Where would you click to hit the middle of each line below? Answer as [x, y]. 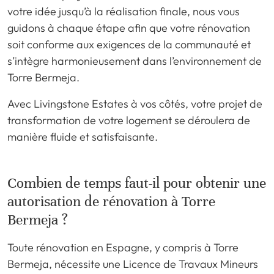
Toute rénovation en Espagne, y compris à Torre [123, 247]
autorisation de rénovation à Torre [111, 201]
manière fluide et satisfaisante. [83, 136]
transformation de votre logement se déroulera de [129, 120]
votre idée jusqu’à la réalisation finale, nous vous [124, 11]
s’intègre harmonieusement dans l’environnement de [135, 61]
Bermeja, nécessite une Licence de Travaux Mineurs [133, 264]
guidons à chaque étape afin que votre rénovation [129, 28]
